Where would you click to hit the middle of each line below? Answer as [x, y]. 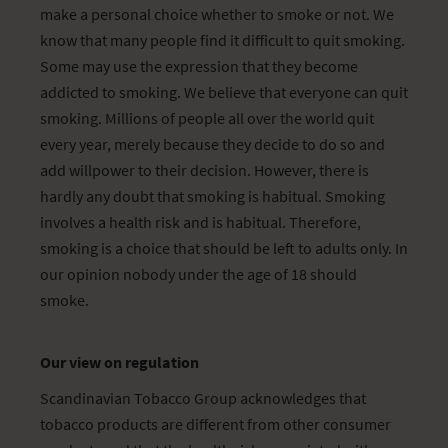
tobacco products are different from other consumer [215, 424]
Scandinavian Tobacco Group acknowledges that [203, 398]
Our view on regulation [119, 362]
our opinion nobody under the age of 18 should [198, 274]
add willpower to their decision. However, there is [204, 170]
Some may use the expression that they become [199, 66]
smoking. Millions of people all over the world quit [207, 118]
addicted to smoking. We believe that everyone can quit [224, 92]
